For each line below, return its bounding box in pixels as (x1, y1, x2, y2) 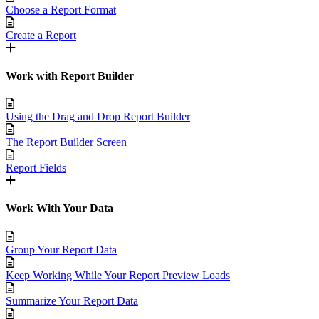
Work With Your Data (6, 202, 113, 215)
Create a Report (6, 28, 76, 41)
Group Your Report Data (6, 243, 117, 256)
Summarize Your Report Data (6, 294, 138, 307)
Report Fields (6, 162, 66, 174)
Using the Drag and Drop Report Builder (6, 110, 190, 123)
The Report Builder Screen (6, 136, 127, 149)
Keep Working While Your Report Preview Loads (6, 268, 230, 281)
